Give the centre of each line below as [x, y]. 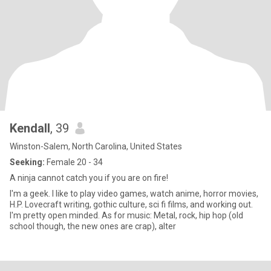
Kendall [30, 128]
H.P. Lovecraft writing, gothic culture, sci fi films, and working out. [131, 204]
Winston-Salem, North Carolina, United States [96, 146]
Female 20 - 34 [74, 162]
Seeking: [27, 162]
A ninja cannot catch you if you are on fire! [89, 178]
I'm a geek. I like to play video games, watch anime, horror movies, [134, 194]
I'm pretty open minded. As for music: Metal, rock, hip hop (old [56, 215]
